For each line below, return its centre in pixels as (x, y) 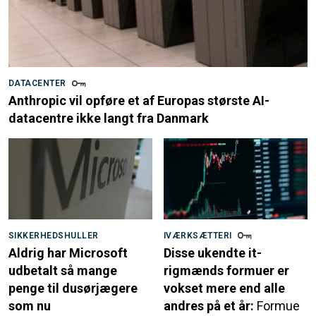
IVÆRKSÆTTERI (198, 235)
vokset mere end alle (224, 288)
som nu (30, 305)
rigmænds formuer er (226, 270)
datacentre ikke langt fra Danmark (109, 119)
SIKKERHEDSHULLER (54, 235)
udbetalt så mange (63, 270)
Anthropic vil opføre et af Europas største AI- (139, 101)
